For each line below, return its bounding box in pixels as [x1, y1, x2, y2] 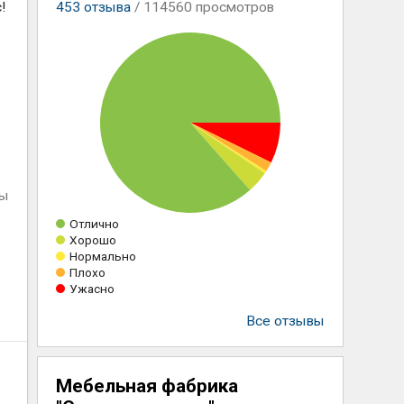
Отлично [69, 216, 119, 231]
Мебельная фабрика [55, 375, 238, 397]
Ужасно [69, 281, 115, 296]
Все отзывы [245, 313, 325, 329]
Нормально [69, 249, 136, 263]
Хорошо [69, 233, 116, 247]
